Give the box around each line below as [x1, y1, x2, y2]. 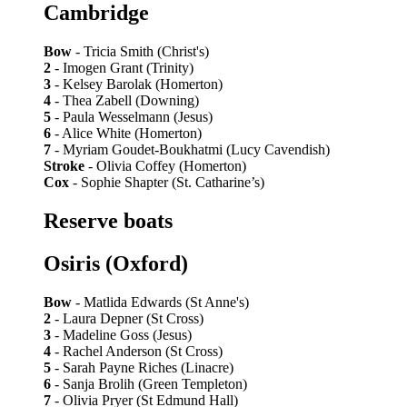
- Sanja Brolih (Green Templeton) [51, 375, 247, 392]
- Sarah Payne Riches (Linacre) [51, 359, 233, 375]
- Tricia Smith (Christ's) [72, 43, 209, 59]
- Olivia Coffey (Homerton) [84, 157, 246, 174]
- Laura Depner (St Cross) [51, 310, 203, 326]
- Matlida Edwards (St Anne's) [72, 293, 249, 310]
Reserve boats [44, 208, 173, 233]
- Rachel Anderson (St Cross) [51, 342, 223, 359]
